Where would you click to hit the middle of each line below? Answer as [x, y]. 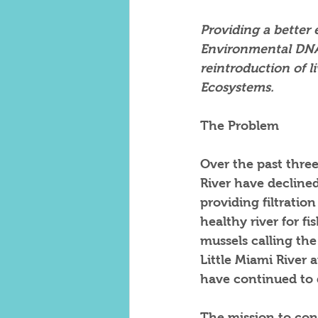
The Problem [240, 126]
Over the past [241, 164]
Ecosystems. [237, 87]
